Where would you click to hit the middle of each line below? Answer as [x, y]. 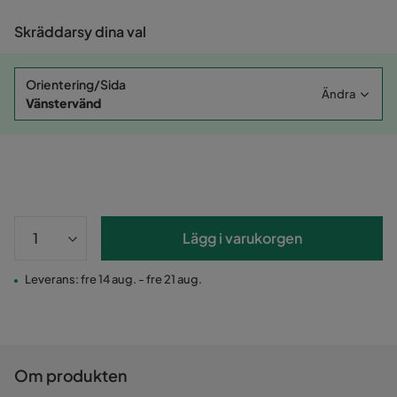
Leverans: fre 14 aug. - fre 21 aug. [113, 280]
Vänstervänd [63, 103]
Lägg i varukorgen [242, 238]
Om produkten [71, 376]
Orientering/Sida [76, 85]
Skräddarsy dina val [80, 32]
